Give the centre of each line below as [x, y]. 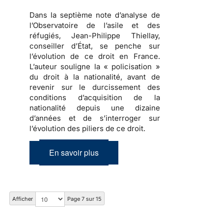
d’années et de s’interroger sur [95, 118]
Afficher [23, 199]
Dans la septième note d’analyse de [95, 15]
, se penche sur [125, 46]
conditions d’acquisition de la [95, 98]
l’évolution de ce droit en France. [95, 56]
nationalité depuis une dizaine [95, 108]
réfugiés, [51, 36]
